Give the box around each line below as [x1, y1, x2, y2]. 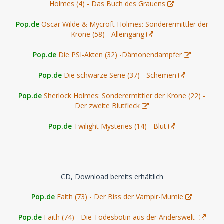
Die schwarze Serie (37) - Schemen [64, 70, 176, 80]
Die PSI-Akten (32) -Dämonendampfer [58, 49, 182, 59]
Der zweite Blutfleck [75, 100, 140, 110]
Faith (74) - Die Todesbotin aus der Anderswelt [43, 212, 197, 222]
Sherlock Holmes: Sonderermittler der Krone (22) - [44, 90, 205, 100]
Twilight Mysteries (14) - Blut [74, 121, 166, 131]
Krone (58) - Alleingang [70, 29, 144, 39]
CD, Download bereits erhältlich [60, 171, 163, 181]
